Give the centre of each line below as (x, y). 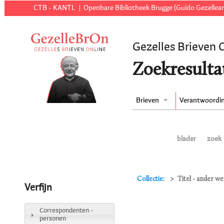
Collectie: (151, 179)
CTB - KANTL (55, 8)
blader (187, 139)
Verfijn (38, 188)
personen (52, 218)
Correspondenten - (66, 210)
